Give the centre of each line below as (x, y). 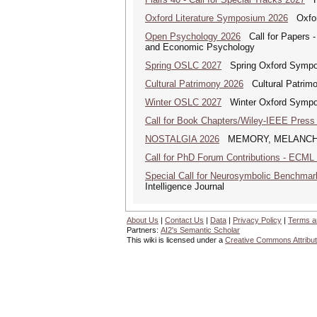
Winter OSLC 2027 (183, 102)
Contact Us (184, 220)
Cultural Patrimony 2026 (194, 84)
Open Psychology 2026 (193, 36)
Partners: (144, 230)
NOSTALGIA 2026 (182, 139)
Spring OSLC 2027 (183, 65)
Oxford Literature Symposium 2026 (217, 18)
